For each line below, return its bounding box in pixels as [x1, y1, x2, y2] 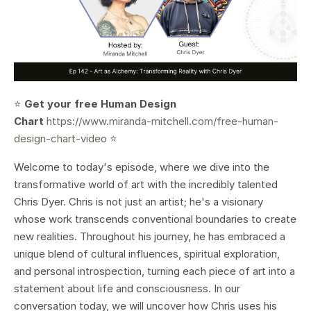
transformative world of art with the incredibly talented [14, 177, 278, 191]
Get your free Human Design [24, 96, 176, 110]
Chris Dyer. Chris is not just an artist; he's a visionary [14, 194, 263, 208]
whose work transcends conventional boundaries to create [14, 212, 296, 226]
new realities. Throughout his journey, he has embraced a [14, 229, 285, 243]
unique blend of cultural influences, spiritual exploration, [14, 246, 280, 260]
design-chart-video [14, 131, 107, 145]
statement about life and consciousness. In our [14, 281, 240, 295]
